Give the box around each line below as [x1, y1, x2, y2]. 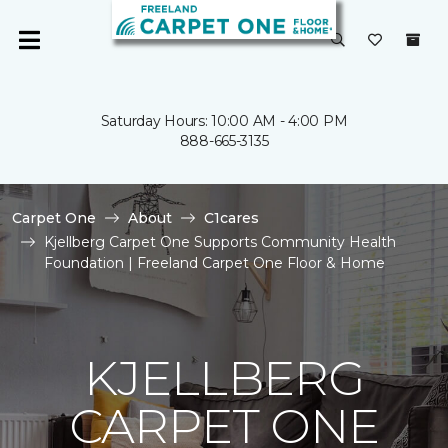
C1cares [204, 209, 259, 227]
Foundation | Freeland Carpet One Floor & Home [44, 254, 385, 272]
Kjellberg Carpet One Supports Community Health [44, 233, 396, 251]
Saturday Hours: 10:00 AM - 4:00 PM [100, 112, 348, 130]
